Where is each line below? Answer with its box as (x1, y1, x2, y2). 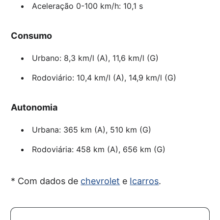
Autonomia (11, 102, 58, 113)
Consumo (11, 30, 53, 41)
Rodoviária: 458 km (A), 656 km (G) (31, 144, 165, 155)
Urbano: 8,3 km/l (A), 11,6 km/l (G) (31, 53, 159, 63)
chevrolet (81, 176, 120, 187)
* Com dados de (11, 176, 81, 187)
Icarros (130, 176, 159, 187)
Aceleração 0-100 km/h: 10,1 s (31, 1, 143, 11)
